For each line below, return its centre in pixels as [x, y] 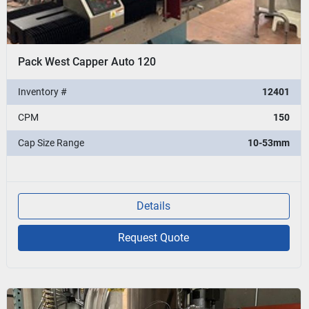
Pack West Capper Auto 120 [87, 61]
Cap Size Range [51, 142]
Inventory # [43, 91]
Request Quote [154, 237]
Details [154, 206]
